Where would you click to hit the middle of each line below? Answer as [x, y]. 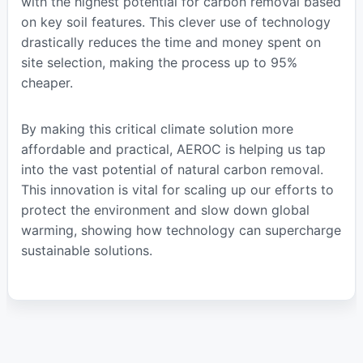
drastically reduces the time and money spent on [171, 42]
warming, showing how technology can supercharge [181, 230]
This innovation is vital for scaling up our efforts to [177, 189]
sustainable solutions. [86, 250]
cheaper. [47, 82]
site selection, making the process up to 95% [159, 62]
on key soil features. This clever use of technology [175, 21]
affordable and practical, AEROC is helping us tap [173, 149]
